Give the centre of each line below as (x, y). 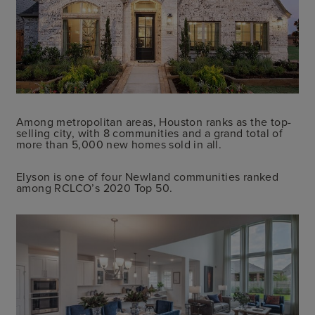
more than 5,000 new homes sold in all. (119, 144)
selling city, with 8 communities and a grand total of (150, 133)
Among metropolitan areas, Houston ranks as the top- (154, 121)
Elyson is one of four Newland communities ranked (148, 176)
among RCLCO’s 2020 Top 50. (95, 187)
